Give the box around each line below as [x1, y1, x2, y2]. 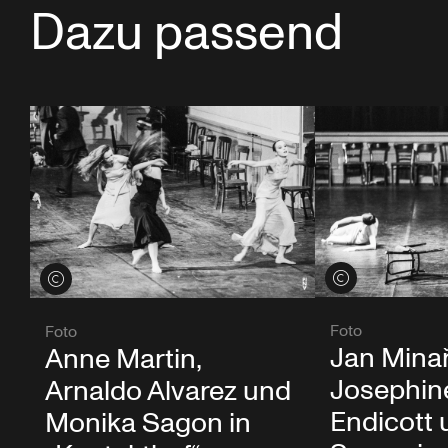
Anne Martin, [45, 339, 201, 379]
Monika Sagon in [45, 403, 251, 443]
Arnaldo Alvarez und [45, 371, 291, 411]
